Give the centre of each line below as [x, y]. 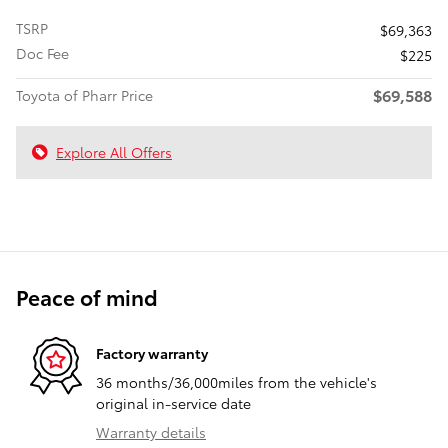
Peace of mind [87, 297]
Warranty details [151, 432]
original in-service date [173, 403]
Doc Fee [42, 53]
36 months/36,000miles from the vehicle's [236, 382]
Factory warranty [152, 352]
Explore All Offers [114, 152]
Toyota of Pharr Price [84, 95]
